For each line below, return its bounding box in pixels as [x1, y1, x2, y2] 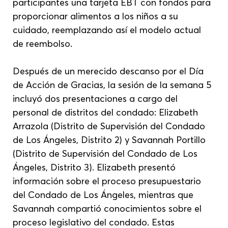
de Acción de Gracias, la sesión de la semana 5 [13, 78, 214, 91]
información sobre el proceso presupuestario [13, 175, 204, 187]
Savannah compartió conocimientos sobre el [13, 202, 205, 214]
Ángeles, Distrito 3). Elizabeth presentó [13, 161, 179, 173]
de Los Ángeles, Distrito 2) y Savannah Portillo [13, 133, 209, 146]
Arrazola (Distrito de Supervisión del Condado [13, 120, 208, 132]
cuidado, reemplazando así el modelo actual [13, 23, 204, 36]
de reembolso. [13, 37, 73, 49]
